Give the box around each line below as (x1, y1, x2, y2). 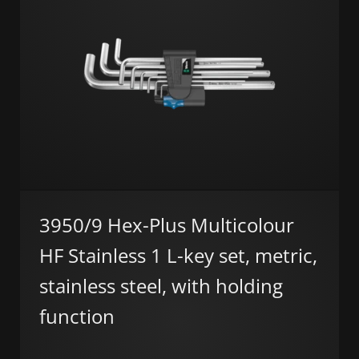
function (39, 302, 115, 329)
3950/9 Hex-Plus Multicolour (39, 211, 294, 238)
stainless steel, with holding (39, 272, 283, 299)
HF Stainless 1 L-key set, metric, (39, 241, 317, 268)
